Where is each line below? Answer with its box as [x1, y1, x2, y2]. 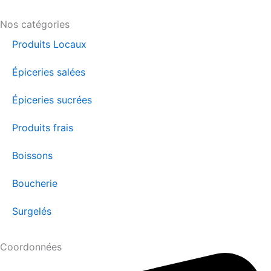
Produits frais [12, 121, 73, 134]
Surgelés [12, 204, 51, 217]
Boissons [12, 149, 53, 162]
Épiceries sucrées [12, 93, 92, 106]
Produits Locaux [12, 38, 87, 50]
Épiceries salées [12, 65, 85, 78]
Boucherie [12, 177, 57, 189]
